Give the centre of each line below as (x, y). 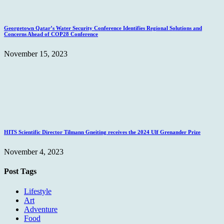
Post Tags (20, 171)
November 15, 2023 (36, 54)
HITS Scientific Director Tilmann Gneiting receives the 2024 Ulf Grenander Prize (102, 132)
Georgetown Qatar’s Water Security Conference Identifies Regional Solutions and (103, 28)
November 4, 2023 (34, 152)
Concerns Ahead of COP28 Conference (51, 34)
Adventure (41, 209)
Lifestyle (38, 191)
